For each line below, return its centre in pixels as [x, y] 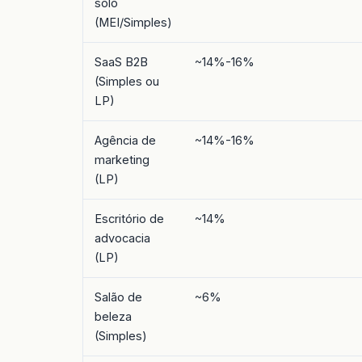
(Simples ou [127, 82]
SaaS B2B [121, 62]
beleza [113, 317]
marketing [122, 160]
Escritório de [129, 219]
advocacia [122, 238]
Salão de [118, 297]
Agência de [125, 141]
